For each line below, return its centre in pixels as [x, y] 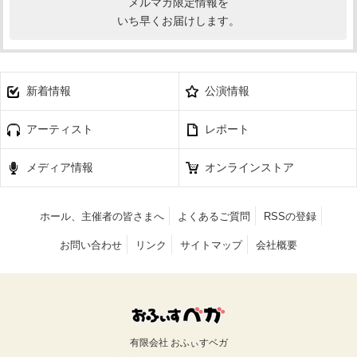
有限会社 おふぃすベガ [178, 342]
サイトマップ [212, 245]
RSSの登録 [290, 216]
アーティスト [60, 129]
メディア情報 [60, 167]
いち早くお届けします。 [178, 20]
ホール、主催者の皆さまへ [102, 216]
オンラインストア [249, 167]
